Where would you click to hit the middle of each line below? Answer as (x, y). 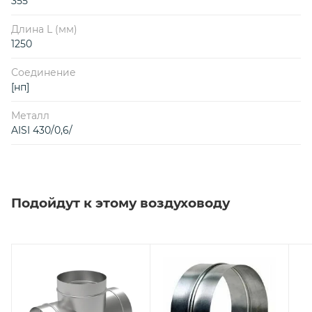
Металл (30, 115)
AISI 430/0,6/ (42, 130)
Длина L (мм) (44, 29)
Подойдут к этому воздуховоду (120, 203)
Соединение (44, 72)
